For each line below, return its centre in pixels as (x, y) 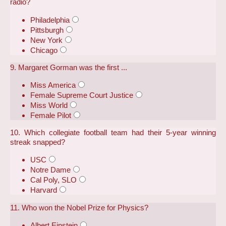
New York (46, 40)
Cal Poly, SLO (53, 180)
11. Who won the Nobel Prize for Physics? (79, 207)
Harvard (44, 190)
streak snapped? (38, 142)
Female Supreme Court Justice (82, 95)
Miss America (53, 85)
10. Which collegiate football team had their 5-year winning (113, 133)
